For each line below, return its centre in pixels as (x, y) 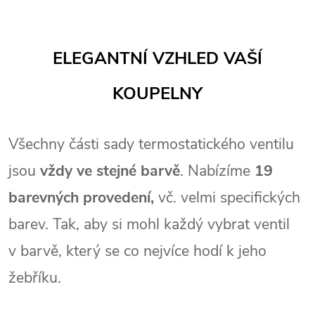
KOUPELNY (157, 93)
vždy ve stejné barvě (108, 171)
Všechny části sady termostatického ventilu (151, 144)
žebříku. (35, 278)
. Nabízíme (217, 171)
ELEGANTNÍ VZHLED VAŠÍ (157, 58)
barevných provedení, (81, 198)
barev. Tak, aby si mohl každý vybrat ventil (149, 225)
